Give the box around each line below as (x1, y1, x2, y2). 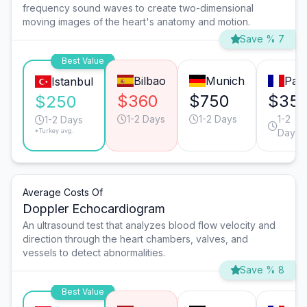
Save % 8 (240, 264, 284, 276)
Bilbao (133, 74, 166, 88)
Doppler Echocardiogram (23, 201, 165, 217)
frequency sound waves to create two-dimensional (23, 2, 254, 14)
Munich (205, 74, 245, 88)
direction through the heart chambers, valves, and (23, 233, 248, 245)
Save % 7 (240, 33, 284, 45)
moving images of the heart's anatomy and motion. (23, 16, 250, 28)
